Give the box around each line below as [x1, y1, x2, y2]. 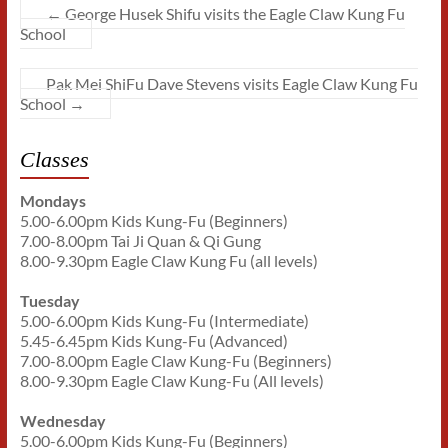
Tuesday [19, 291, 80, 311]
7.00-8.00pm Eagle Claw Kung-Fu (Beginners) [19, 351, 332, 371]
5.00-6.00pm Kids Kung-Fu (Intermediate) [19, 311, 309, 331]
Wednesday [19, 411, 106, 431]
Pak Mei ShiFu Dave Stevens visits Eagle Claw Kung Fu [45, 74, 418, 94]
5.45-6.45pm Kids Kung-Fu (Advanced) [19, 331, 288, 351]
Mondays [19, 191, 86, 211]
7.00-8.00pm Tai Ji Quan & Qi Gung [19, 231, 261, 251]
